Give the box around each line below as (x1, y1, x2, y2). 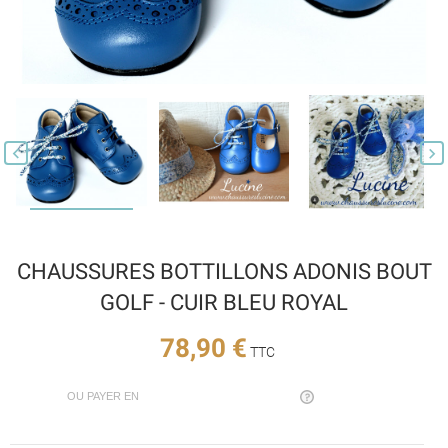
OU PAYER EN (67, 390, 139, 403)
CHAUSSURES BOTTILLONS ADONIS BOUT (16, 258, 432, 285)
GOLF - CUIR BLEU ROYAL (100, 289, 348, 316)
